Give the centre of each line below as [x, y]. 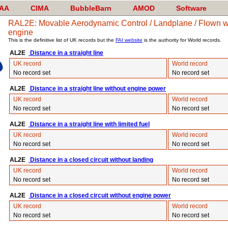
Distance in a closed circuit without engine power [100, 195]
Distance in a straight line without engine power [97, 89]
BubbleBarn [91, 8]
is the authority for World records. [182, 40]
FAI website [129, 40]
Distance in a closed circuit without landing [91, 160]
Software [191, 8]
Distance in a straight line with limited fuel [89, 124]
